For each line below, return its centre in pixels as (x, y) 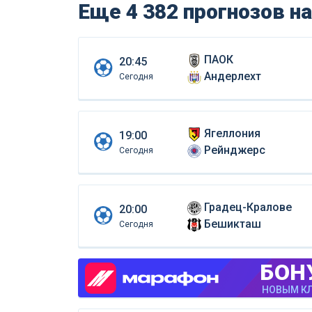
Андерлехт (232, 77)
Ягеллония (232, 134)
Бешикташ (232, 224)
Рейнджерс (234, 150)
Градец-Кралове (248, 208)
